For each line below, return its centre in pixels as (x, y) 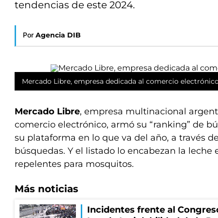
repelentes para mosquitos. (74, 164)
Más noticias (46, 189)
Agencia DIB (58, 35)
